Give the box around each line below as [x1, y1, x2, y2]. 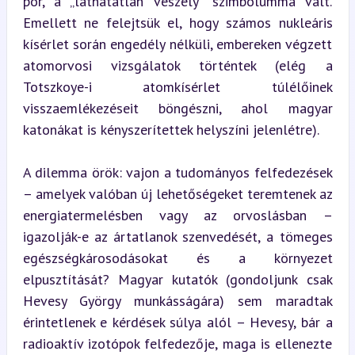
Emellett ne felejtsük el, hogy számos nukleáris [22, 13, 333, 32]
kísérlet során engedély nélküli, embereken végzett [22, 34, 333, 53]
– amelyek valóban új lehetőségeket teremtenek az [22, 184, 333, 203]
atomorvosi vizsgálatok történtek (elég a [22, 55, 333, 74]
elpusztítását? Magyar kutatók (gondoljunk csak [22, 269, 333, 288]
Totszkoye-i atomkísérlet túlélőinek [22, 77, 333, 96]
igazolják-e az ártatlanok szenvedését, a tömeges [22, 227, 333, 246]
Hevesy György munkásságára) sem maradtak [22, 291, 333, 310]
